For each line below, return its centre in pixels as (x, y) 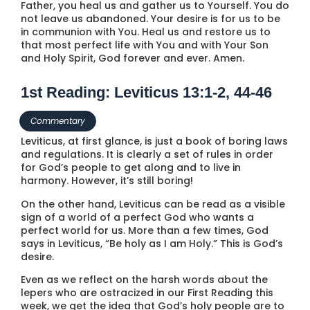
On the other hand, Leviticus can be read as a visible (153, 204)
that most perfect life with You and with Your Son (145, 45)
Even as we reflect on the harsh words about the (144, 280)
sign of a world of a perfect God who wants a (137, 217)
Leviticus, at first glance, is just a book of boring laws (154, 142)
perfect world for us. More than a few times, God (145, 230)
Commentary (58, 121)
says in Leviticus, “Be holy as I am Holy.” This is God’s (152, 243)
